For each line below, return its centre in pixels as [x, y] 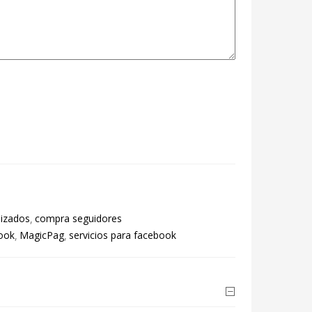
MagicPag [41, 235]
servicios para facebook [122, 235]
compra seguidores [78, 218]
